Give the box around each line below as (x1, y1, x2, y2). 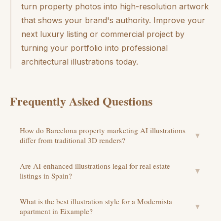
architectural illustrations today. (21, 56, 138, 67)
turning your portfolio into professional (21, 42, 168, 53)
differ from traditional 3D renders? (20, 135, 125, 145)
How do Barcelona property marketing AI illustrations (20, 125, 185, 135)
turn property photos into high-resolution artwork (21, 1, 209, 11)
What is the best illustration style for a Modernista (20, 196, 172, 206)
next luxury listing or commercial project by (21, 29, 184, 39)
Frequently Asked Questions (10, 92, 152, 110)
